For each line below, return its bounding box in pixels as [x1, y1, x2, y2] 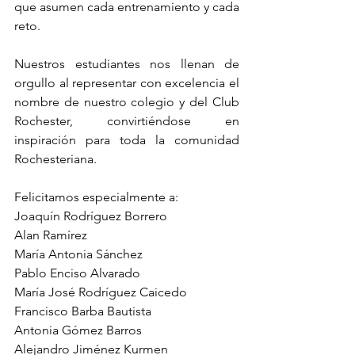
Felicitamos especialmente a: [14, 189, 178, 204]
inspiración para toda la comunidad [14, 132, 239, 147]
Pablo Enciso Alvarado [14, 265, 140, 281]
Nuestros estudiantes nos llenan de [14, 56, 239, 71]
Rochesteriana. [14, 151, 97, 166]
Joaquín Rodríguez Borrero [14, 208, 167, 223]
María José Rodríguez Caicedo [14, 284, 187, 300]
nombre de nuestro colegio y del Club [14, 94, 239, 109]
